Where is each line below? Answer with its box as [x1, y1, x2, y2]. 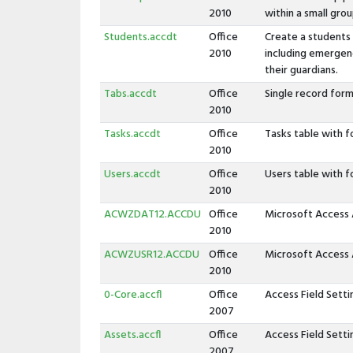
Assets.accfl [103, 326, 161, 344]
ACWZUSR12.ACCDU [103, 246, 199, 264]
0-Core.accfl [103, 286, 162, 304]
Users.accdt [103, 165, 161, 184]
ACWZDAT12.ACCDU [103, 206, 201, 224]
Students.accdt [103, 28, 177, 46]
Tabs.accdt [103, 85, 157, 103]
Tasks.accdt [103, 125, 161, 143]
